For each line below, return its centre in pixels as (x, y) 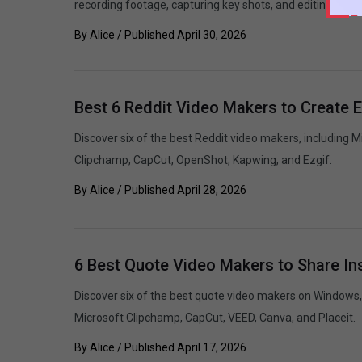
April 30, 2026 (212, 35)
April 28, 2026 (212, 190)
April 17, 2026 (212, 347)
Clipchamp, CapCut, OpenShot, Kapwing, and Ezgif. (203, 160)
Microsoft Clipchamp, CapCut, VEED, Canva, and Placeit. (215, 317)
